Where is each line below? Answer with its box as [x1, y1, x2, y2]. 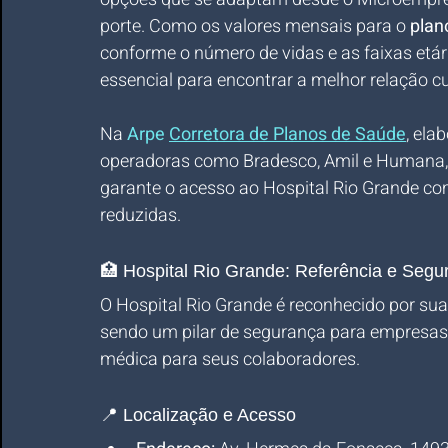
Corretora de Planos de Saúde [169, 121, 406, 148]
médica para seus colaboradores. [100, 346, 360, 373]
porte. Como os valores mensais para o [100, 13, 410, 40]
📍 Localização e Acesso [100, 405, 296, 425]
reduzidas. [100, 202, 181, 229]
